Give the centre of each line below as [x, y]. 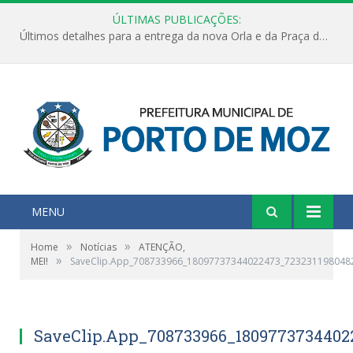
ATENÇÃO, [162, 247]
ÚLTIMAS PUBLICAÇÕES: [176, 19]
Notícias [98, 247]
